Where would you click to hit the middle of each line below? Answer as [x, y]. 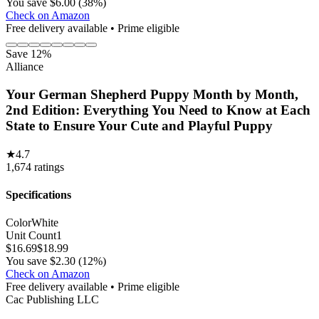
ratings [49, 167]
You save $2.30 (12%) [56, 261]
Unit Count [31, 236]
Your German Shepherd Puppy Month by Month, [152, 95]
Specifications [38, 195]
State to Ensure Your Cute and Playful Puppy [139, 126]
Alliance [25, 67]
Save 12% [28, 54]
